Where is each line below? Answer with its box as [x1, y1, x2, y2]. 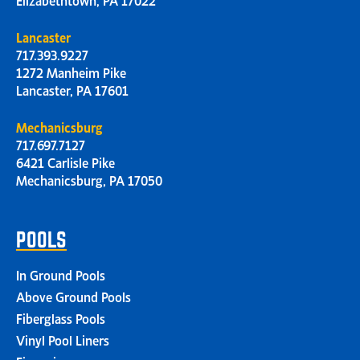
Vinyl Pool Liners [16, 330, 109, 349]
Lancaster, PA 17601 [16, 80, 129, 99]
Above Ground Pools [16, 287, 131, 305]
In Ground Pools [16, 265, 105, 284]
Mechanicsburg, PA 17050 [16, 170, 162, 189]
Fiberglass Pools [16, 309, 105, 327]
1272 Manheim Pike [16, 63, 126, 81]
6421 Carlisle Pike [16, 153, 115, 171]
